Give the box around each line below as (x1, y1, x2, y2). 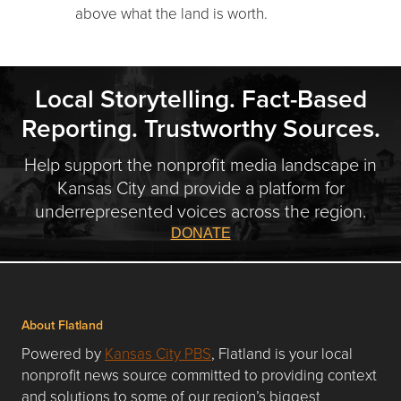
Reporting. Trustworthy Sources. (21, 110, 380, 147)
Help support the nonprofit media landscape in (24, 151, 377, 177)
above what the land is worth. (75, 2, 268, 23)
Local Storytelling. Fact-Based (34, 81, 367, 117)
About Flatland (21, 316, 103, 335)
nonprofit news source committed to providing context (21, 364, 377, 386)
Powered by (21, 343, 105, 364)
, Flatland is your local (211, 343, 353, 364)
